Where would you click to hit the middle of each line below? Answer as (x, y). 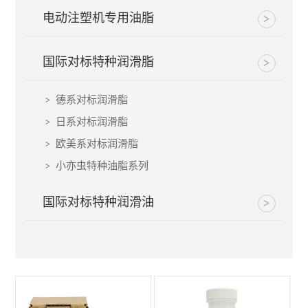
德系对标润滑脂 (91, 100)
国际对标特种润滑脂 (99, 62)
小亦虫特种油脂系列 (101, 166)
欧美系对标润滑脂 (96, 144)
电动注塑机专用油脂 (99, 18)
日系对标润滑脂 (91, 122)
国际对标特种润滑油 (99, 202)
